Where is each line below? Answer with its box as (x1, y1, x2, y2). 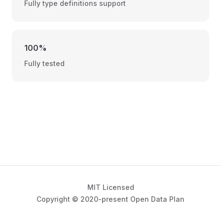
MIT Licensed (87, 183, 134, 191)
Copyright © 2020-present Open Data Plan (37, 195, 184, 203)
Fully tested (24, 59, 65, 68)
